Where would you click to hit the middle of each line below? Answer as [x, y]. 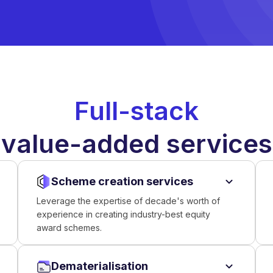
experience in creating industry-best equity [123, 214]
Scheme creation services [122, 181]
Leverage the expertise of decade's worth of [128, 201]
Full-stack [136, 111]
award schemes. [69, 228]
